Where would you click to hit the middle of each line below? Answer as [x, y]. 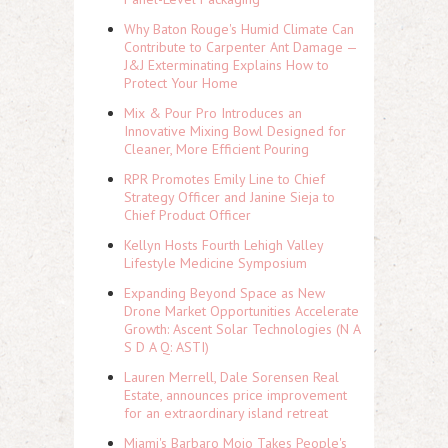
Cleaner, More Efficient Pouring [216, 149]
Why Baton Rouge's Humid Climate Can [239, 29]
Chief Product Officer [187, 215]
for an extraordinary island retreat [226, 413]
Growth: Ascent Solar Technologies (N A [242, 329]
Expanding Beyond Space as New [224, 293]
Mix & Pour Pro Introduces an [213, 113]
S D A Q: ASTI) [166, 347]
